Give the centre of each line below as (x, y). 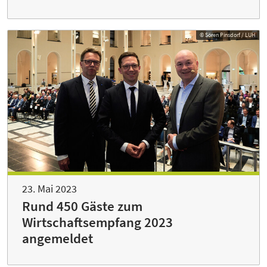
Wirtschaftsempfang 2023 (97, 223)
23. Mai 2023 (49, 189)
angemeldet (58, 239)
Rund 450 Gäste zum (82, 207)
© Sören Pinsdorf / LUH (228, 35)
